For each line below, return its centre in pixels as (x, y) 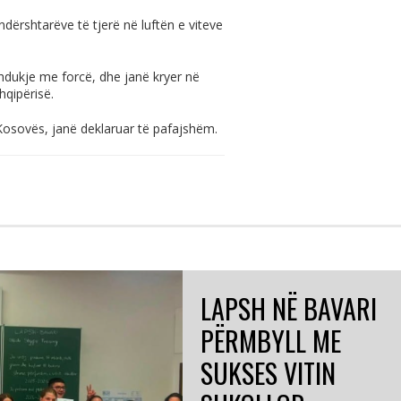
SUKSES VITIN (268, 372)
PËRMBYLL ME (271, 340)
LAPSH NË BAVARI (289, 308)
